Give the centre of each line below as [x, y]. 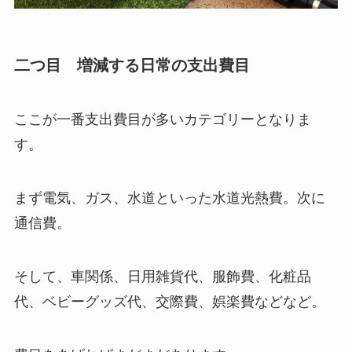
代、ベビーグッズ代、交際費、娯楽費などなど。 [169, 302]
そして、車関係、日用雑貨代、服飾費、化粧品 [162, 277]
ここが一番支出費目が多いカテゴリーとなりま [162, 120]
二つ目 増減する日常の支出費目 [132, 65]
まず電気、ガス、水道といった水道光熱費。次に [169, 198]
